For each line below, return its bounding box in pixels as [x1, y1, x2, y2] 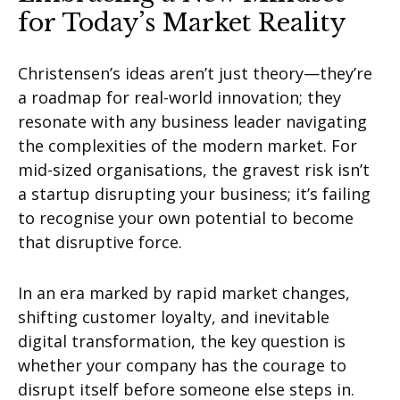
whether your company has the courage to [18, 354, 346, 377]
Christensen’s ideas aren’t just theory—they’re [18, 62, 372, 85]
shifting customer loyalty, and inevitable [18, 306, 329, 329]
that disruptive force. [18, 231, 182, 254]
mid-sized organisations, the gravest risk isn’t [18, 159, 370, 181]
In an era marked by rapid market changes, [18, 282, 350, 304]
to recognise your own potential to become [18, 207, 354, 229]
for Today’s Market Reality [18, 8, 346, 38]
